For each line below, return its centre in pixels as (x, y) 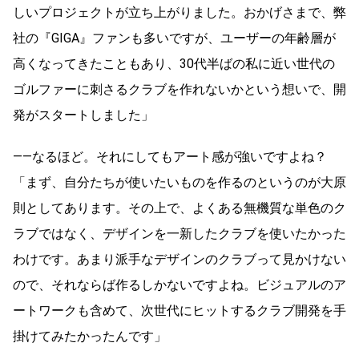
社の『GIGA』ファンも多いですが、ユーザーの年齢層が (174, 38)
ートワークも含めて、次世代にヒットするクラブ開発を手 (179, 310)
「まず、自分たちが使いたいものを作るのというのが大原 (179, 182)
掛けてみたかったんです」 (90, 336)
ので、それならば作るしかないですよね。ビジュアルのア (179, 284)
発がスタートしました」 (83, 115)
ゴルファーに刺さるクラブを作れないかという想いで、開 (179, 89)
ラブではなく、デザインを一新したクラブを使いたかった (179, 233)
